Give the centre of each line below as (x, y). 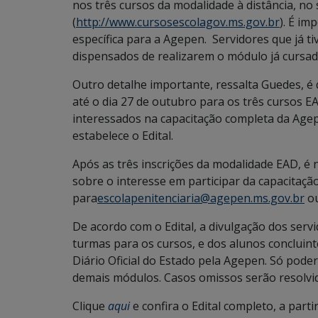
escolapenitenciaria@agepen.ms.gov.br (201, 198)
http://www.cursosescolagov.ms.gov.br (178, 22)
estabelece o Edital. (123, 136)
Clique (89, 306)
